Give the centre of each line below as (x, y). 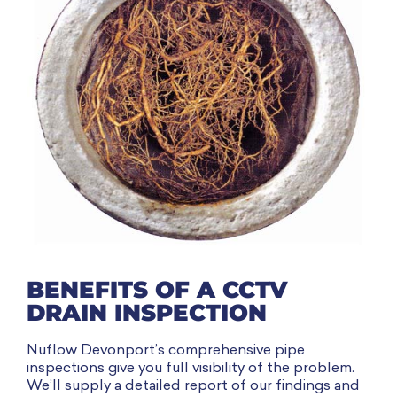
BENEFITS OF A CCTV (157, 290)
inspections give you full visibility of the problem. (191, 369)
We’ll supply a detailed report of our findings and (193, 387)
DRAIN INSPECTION (147, 313)
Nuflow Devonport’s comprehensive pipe (166, 351)
